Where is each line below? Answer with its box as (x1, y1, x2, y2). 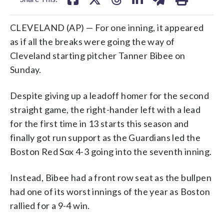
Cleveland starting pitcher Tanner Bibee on (10, 49, 185, 61)
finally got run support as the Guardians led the (10, 131, 201, 143)
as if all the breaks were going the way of (10, 35, 175, 47)
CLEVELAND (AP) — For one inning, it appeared (10, 21, 204, 33)
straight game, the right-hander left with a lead (10, 103, 201, 115)
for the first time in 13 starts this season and (10, 117, 189, 129)
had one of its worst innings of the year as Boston (10, 185, 210, 197)
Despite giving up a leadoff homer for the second (10, 89, 209, 101)
